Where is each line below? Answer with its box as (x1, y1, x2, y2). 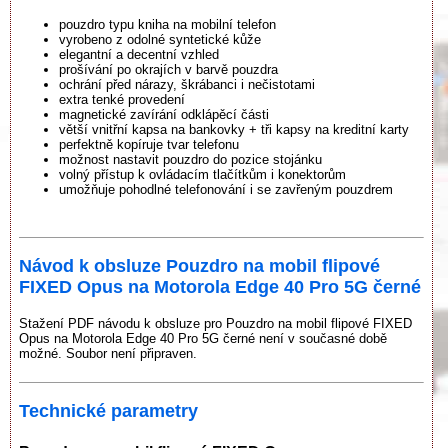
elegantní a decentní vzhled (59, 47, 219, 63)
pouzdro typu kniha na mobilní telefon (59, 17, 276, 33)
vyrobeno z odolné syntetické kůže (59, 32, 261, 48)
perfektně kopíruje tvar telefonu (59, 137, 239, 153)
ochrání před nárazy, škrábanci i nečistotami (59, 77, 315, 93)
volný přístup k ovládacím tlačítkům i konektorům (59, 167, 346, 183)
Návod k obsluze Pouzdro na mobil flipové (19, 255, 380, 276)
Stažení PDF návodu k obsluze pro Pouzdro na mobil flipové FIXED (19, 315, 412, 331)
